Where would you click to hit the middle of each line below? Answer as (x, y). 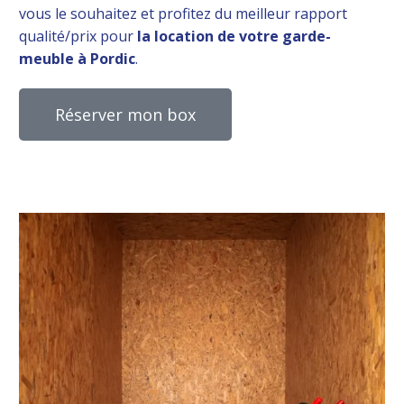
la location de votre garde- (234, 36)
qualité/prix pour (78, 36)
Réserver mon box (125, 114)
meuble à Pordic (77, 58)
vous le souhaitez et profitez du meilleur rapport (183, 13)
